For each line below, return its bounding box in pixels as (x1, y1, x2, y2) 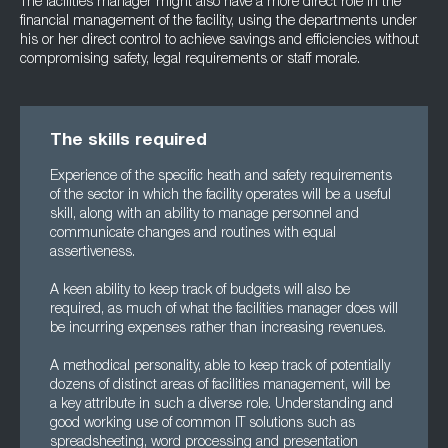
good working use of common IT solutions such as (50, 417, 355, 431)
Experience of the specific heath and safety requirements (50, 170, 392, 184)
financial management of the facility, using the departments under (20, 15, 417, 29)
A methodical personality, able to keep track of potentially (50, 360, 390, 374)
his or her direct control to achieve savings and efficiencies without (20, 34, 419, 48)
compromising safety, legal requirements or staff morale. (20, 53, 360, 67)
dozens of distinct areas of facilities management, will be (50, 379, 390, 393)
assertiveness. (50, 246, 135, 260)
